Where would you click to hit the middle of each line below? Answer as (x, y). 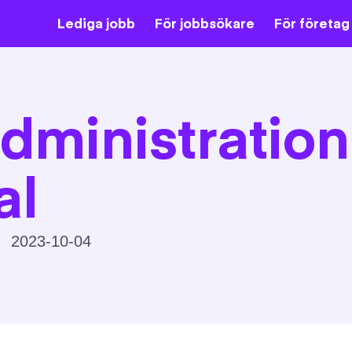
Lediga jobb (96, 23)
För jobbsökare (205, 23)
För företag (312, 23)
